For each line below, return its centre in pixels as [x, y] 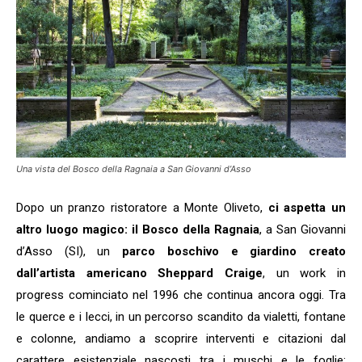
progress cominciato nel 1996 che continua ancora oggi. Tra [181, 295]
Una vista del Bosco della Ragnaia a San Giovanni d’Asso [134, 169]
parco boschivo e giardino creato [234, 252]
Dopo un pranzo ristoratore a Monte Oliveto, [142, 208]
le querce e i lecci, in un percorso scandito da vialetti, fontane [181, 317]
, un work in [304, 274]
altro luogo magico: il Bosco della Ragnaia [138, 230]
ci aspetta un [307, 208]
